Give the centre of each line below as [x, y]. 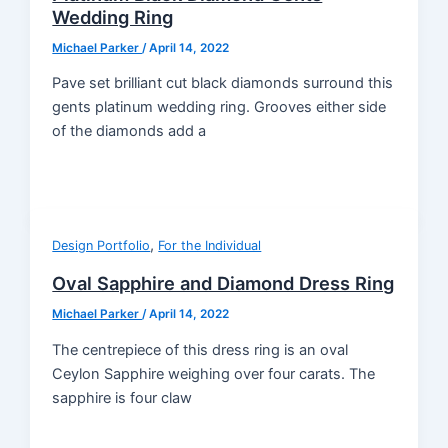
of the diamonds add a [129, 131]
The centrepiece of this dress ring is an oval [200, 349]
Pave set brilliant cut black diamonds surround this [223, 83]
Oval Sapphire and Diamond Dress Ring [223, 283]
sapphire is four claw [122, 397]
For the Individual [210, 245]
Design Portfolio [101, 245]
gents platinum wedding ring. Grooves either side [219, 107]
